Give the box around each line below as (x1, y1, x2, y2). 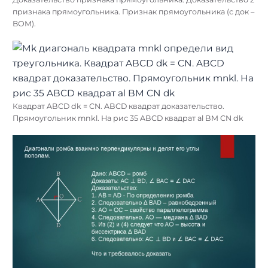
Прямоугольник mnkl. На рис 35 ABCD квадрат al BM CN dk (13, 113, 243, 123)
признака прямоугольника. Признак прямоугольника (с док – (13, 7, 254, 16)
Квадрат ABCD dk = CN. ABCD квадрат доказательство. (13, 101, 224, 111)
